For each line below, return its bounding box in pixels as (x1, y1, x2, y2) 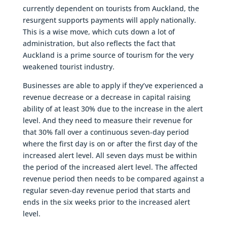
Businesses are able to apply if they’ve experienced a (22, 80, 203, 90)
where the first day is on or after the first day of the (22, 138, 198, 148)
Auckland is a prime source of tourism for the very (22, 50, 194, 60)
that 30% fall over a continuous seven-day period (22, 127, 189, 137)
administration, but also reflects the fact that (22, 38, 175, 48)
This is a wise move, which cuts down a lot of (22, 26, 175, 36)
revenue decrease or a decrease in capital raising (22, 92, 191, 102)
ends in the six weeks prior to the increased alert (22, 197, 190, 207)
